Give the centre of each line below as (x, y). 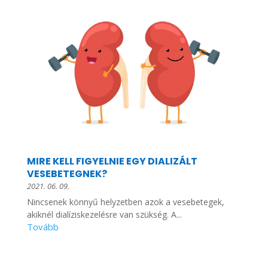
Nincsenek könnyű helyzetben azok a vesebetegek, (125, 202)
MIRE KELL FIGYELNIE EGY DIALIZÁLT (112, 162)
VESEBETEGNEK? (67, 174)
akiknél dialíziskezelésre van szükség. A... (104, 215)
